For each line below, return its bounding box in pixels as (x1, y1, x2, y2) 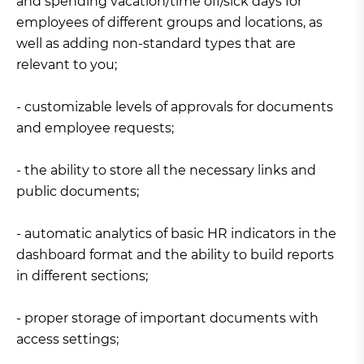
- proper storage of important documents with (16, 310, 318, 327)
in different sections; (16, 268, 148, 284)
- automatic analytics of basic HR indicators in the (16, 226, 336, 242)
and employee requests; (16, 120, 174, 136)
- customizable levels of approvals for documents (16, 99, 333, 115)
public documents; (16, 184, 139, 200)
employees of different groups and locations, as (16, 15, 323, 31)
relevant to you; (16, 57, 117, 73)
